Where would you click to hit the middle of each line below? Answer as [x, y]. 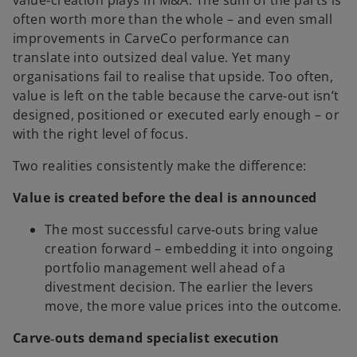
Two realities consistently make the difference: [160, 166]
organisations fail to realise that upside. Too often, [173, 76]
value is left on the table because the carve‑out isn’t [176, 96]
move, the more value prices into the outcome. [193, 306]
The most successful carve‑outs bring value [182, 229]
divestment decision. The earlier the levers [179, 287]
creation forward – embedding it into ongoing [189, 249]
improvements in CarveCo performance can [151, 38]
